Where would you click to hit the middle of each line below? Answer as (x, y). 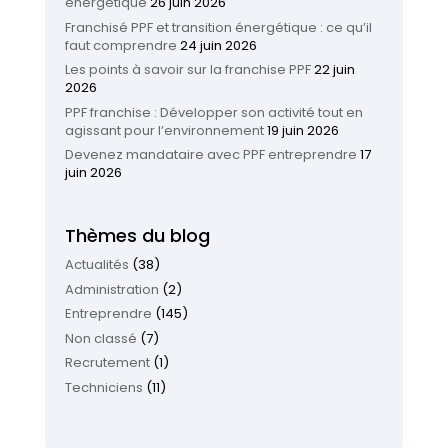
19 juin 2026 (302, 130)
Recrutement (107, 363)
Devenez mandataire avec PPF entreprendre (210, 155)
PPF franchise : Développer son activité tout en (213, 112)
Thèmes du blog (137, 236)
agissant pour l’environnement (164, 130)
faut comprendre (120, 45)
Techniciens (103, 387)
